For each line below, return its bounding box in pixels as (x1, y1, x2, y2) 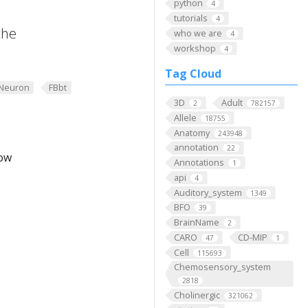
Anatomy (173, 126, 210, 139)
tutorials (173, 12, 208, 25)
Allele (173, 111, 197, 124)
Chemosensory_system (173, 261, 271, 274)
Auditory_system (173, 186, 242, 199)
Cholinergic (173, 288, 220, 301)
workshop (173, 41, 216, 54)
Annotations (173, 156, 224, 169)
